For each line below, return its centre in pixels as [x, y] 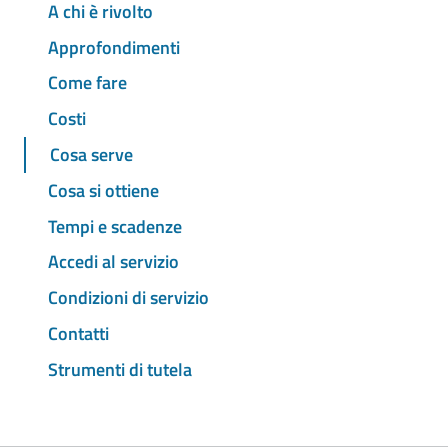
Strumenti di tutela [120, 369]
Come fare [87, 83]
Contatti [78, 333]
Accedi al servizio [113, 262]
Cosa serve [91, 155]
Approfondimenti [114, 47]
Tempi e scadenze [115, 226]
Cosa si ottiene [103, 190]
